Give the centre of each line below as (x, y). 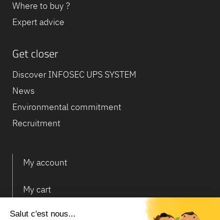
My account (45, 162)
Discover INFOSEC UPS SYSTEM (74, 74)
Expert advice (38, 22)
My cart (37, 189)
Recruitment (36, 123)
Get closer (35, 53)
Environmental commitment (67, 107)
